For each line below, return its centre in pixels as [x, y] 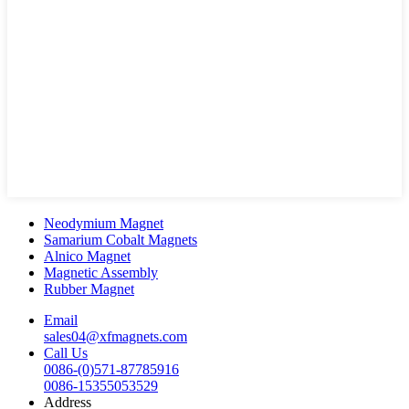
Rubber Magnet [89, 289]
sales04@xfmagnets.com [115, 336]
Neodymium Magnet [104, 223]
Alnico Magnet [87, 256]
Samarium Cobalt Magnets [121, 240]
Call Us [66, 353]
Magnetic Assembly [101, 273]
